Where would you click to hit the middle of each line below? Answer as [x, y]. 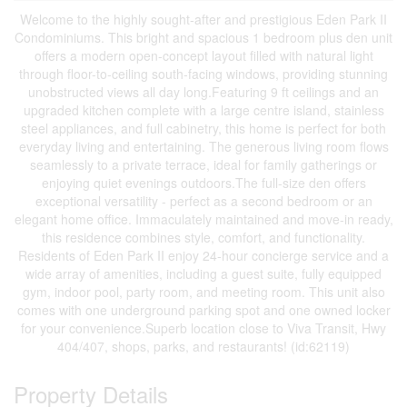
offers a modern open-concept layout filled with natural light [203, 55]
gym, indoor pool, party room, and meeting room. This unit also [203, 292]
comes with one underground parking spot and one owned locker [203, 310]
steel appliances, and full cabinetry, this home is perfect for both [203, 128]
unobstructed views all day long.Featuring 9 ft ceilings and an [203, 92]
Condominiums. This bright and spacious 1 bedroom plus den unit [203, 37]
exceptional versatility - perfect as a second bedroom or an [203, 201]
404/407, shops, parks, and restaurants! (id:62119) [203, 346]
